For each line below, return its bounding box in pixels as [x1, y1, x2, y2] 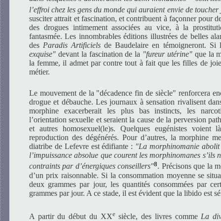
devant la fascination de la [56, 49, 143, 58]
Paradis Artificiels [43, 40, 101, 49]
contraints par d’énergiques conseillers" [29, 162, 154, 171]
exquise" [29, 49, 56, 58]
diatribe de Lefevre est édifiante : [29, 142, 136, 151]
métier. [29, 67, 50, 76]
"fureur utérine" [143, 49, 192, 58]
